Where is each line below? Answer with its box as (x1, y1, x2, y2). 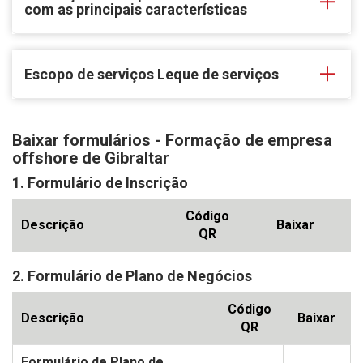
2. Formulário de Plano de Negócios (12, 267, 252, 285)
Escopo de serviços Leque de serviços (24, 66, 279, 83)
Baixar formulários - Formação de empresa (12, 130, 332, 151)
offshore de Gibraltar (12, 148, 169, 169)
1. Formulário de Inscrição (12, 174, 188, 192)
